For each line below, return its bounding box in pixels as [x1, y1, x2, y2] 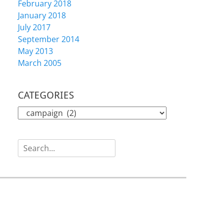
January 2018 [18, 10, 66, 21]
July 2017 [18, 22, 51, 33]
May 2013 [18, 46, 53, 57]
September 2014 [18, 34, 79, 45]
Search [17, 139, 43, 151]
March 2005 [18, 57, 61, 69]
